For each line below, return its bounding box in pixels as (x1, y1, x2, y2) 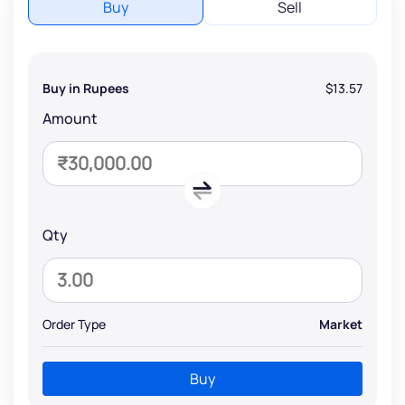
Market (319, 315, 363, 333)
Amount (42, 108, 98, 128)
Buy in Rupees (42, 79, 129, 97)
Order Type (42, 315, 106, 333)
